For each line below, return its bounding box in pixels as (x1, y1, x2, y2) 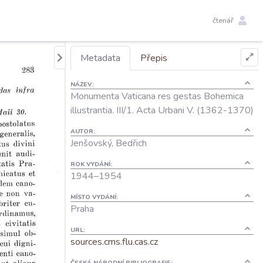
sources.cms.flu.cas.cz (70, 235, 158, 248)
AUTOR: (70, 127, 95, 136)
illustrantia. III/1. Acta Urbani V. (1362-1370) (70, 104, 254, 117)
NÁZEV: (70, 80, 94, 89)
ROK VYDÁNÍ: (70, 160, 112, 168)
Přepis (140, 52, 167, 65)
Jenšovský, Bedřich (70, 137, 147, 150)
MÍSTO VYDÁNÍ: (70, 193, 118, 201)
